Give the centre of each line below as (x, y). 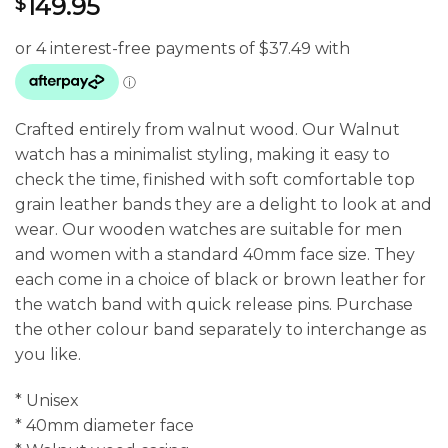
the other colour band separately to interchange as (220, 330)
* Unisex (47, 401)
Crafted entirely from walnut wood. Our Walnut (207, 130)
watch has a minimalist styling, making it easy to (202, 155)
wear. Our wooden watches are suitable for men (208, 230)
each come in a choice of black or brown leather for (220, 280)
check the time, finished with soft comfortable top (215, 180)
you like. (48, 355)
